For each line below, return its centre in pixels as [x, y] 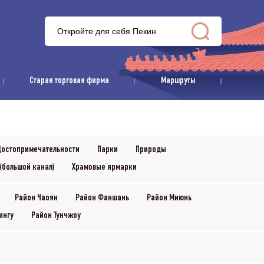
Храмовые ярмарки [104, 168]
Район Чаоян [36, 199]
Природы [151, 150]
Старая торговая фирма [70, 81]
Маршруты [179, 81]
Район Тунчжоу [56, 216]
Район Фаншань [102, 199]
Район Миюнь [169, 199]
